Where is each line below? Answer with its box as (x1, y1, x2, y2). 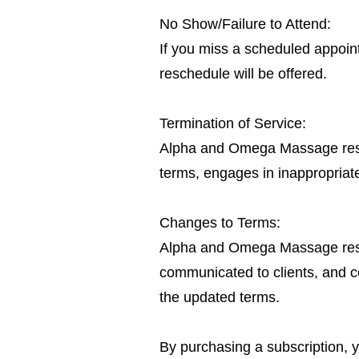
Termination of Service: (159, 115, 306, 131)
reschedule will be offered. (159, 65, 327, 82)
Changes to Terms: (159, 214, 280, 231)
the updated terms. (159, 288, 280, 305)
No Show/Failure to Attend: (159, 15, 331, 32)
